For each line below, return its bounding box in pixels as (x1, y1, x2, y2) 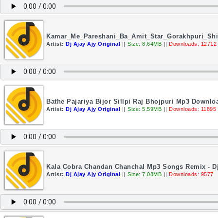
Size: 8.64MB (127, 41, 162, 47)
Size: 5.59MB (127, 106, 162, 112)
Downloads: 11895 (169, 106, 216, 112)
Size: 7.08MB (127, 171, 162, 177)
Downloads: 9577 (169, 171, 214, 177)
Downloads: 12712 (169, 41, 217, 47)
